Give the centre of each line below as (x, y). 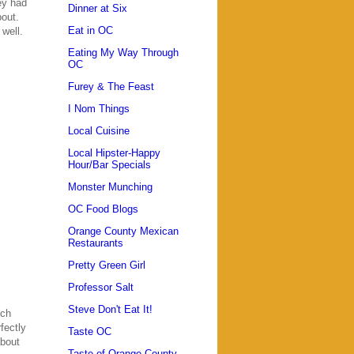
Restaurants (96, 243)
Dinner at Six (98, 8)
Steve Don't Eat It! (110, 309)
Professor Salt (101, 287)
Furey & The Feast (111, 86)
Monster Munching (110, 186)
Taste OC (90, 331)
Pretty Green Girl (107, 265)
